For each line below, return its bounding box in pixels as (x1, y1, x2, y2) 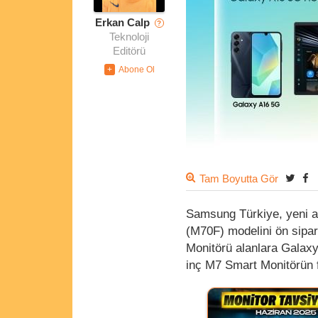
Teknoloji (109, 31, 149, 43)
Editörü (113, 45, 146, 57)
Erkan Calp (94, 17, 150, 29)
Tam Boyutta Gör (199, 173, 278, 185)
